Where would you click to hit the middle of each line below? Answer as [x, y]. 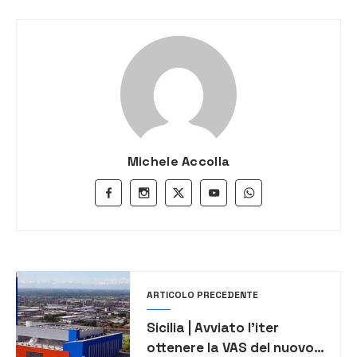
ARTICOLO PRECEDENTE [202, 295]
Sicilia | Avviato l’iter [212, 328]
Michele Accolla [178, 162]
